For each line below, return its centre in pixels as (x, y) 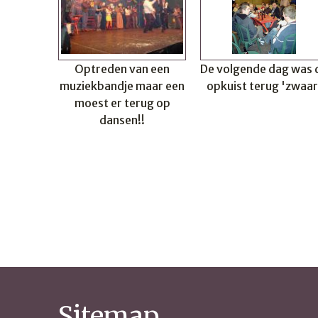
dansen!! (122, 120)
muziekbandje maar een (122, 86)
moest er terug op (122, 103)
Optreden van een (122, 69)
